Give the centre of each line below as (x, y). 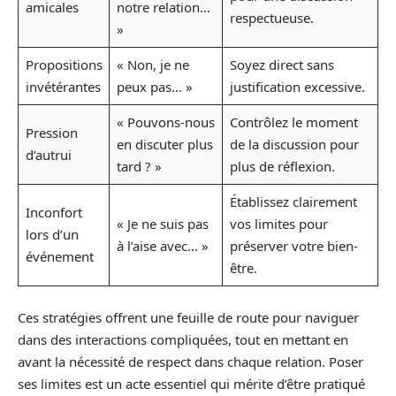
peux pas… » (154, 87)
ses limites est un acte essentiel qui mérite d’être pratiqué (191, 383)
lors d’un (52, 234)
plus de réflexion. (282, 166)
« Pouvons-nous (165, 122)
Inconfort (53, 212)
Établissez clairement (293, 202)
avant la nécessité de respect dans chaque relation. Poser (190, 361)
